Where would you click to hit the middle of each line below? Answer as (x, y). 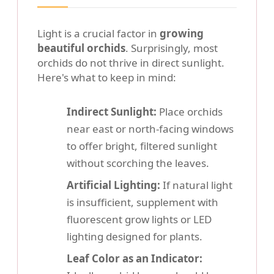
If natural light (196, 185)
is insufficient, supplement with (143, 202)
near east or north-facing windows (150, 129)
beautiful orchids (81, 48)
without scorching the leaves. (138, 163)
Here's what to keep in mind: (107, 78)
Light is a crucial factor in (98, 34)
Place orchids (190, 112)
